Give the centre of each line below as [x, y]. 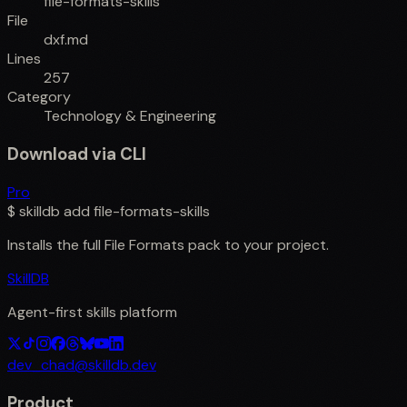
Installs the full [56, 244]
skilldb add [55, 211]
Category [39, 97]
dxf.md [66, 40]
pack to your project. [257, 244]
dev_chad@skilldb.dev [82, 364]
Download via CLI [77, 154]
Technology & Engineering [130, 116]
